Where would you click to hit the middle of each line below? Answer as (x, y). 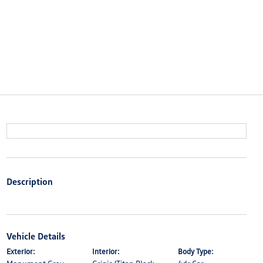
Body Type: (196, 251)
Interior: (106, 251)
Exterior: (21, 251)
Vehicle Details (36, 236)
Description (29, 181)
